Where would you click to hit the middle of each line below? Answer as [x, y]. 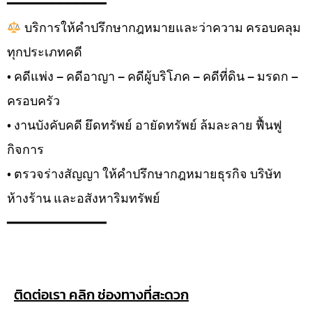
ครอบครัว [33, 101]
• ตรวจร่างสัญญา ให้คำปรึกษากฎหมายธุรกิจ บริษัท [144, 174]
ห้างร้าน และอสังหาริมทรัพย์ [84, 198]
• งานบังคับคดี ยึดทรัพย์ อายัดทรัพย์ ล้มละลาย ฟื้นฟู [145, 125]
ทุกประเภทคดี [45, 52]
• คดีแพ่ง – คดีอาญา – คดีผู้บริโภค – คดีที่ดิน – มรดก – [153, 77]
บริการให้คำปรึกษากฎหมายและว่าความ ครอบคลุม [161, 28]
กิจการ [25, 150]
